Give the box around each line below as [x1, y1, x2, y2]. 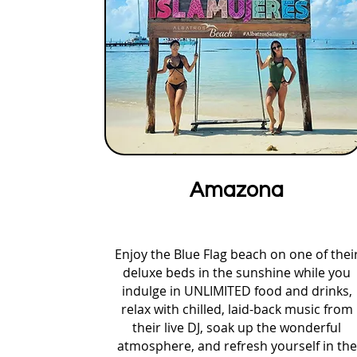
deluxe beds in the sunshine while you [123, 264, 351, 281]
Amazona [190, 179, 284, 202]
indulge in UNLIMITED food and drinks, [121, 282, 352, 300]
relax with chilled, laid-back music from [120, 300, 353, 318]
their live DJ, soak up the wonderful [132, 319, 341, 336]
